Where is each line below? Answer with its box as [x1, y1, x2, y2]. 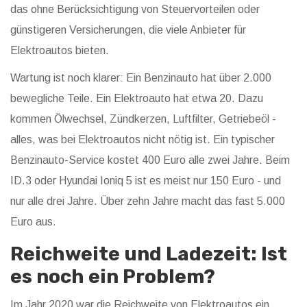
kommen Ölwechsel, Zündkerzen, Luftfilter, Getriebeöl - [10, 113, 276, 125]
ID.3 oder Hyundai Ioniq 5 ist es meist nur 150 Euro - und [10, 175, 281, 187]
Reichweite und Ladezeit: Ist [10, 243, 287, 266]
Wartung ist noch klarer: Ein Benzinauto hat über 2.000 [10, 72, 271, 84]
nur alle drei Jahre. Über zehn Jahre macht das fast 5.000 [10, 195, 285, 208]
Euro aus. [10, 216, 56, 228]
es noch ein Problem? [10, 265, 215, 288]
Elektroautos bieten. [10, 45, 109, 57]
